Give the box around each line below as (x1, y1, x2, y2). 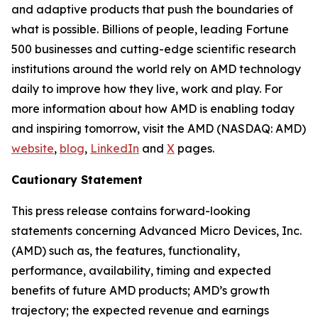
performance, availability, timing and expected (11, 263, 271, 278)
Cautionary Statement (11, 172, 143, 187)
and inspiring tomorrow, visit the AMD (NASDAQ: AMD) (11, 121, 306, 136)
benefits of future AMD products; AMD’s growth (11, 283, 270, 298)
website (11, 141, 54, 156)
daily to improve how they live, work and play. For (11, 82, 283, 97)
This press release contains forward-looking (11, 204, 251, 219)
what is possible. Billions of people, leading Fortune (11, 22, 289, 37)
